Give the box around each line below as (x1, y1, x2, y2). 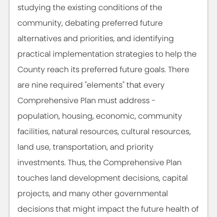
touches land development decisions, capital (17, 172, 188, 184)
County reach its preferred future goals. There (17, 64, 189, 75)
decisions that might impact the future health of (17, 203, 199, 215)
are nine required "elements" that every (17, 79, 165, 91)
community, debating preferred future (17, 17, 163, 29)
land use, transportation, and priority (17, 141, 154, 153)
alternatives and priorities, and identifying (17, 33, 174, 44)
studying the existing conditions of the (17, 2, 162, 13)
